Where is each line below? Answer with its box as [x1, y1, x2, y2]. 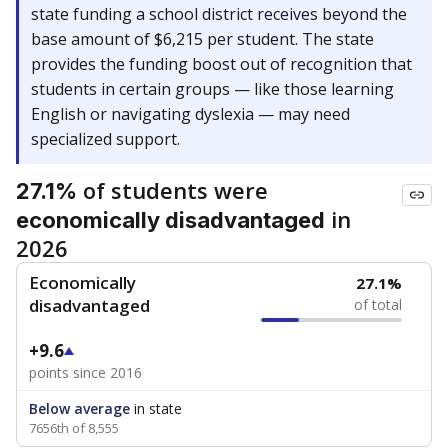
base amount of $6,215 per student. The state [31, 28, 374, 50]
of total [354, 295, 403, 314]
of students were [77, 175, 268, 205]
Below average [29, 399, 130, 418]
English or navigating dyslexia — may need [31, 103, 350, 125]
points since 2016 [29, 363, 142, 382]
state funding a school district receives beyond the [31, 3, 407, 25]
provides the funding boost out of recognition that [31, 53, 412, 75]
